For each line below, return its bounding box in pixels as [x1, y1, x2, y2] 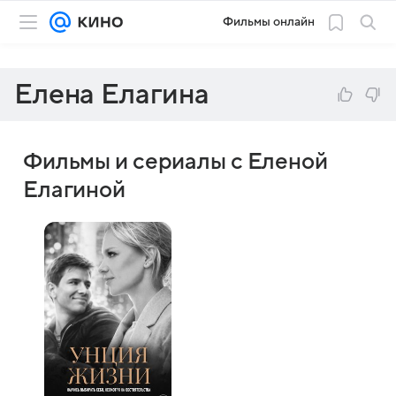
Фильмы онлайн [223, 15, 315, 28]
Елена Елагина [14, 80, 209, 110]
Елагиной [23, 178, 126, 202]
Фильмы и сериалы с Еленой [23, 149, 328, 174]
